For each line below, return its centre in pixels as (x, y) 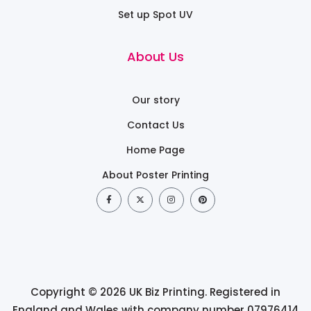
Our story (155, 100)
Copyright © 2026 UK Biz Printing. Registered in (155, 292)
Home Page (155, 150)
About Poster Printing (155, 175)
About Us (155, 56)
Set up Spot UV (155, 14)
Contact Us (155, 125)
